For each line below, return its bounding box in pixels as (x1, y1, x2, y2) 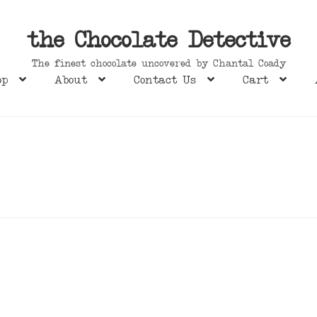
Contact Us (133, 76, 196, 88)
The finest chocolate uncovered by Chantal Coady (31, 59, 286, 69)
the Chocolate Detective (27, 31, 290, 54)
